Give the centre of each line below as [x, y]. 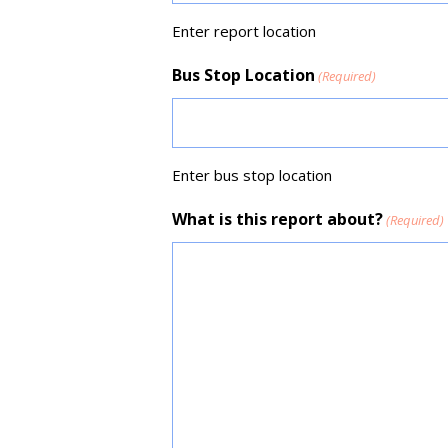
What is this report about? [277, 219]
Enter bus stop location [252, 175]
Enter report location [244, 31]
